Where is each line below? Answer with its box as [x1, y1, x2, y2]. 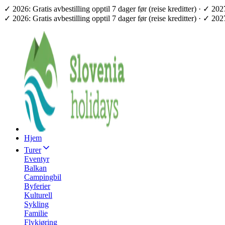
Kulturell [24, 191, 52, 199]
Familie [24, 209, 48, 217]
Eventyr [24, 155, 49, 163]
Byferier [24, 182, 50, 190]
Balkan [24, 164, 47, 172]
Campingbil [24, 173, 61, 181]
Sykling [24, 200, 49, 208]
